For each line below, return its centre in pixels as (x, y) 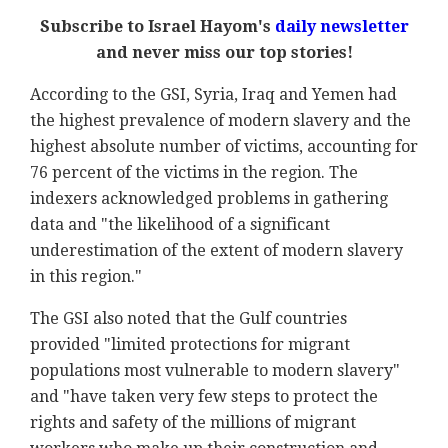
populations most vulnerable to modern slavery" (215, 371)
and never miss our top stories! (224, 53)
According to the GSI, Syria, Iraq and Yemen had (213, 95)
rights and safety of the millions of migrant (193, 423)
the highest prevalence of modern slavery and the (220, 121)
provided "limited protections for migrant (190, 345)
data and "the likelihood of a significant (180, 225)
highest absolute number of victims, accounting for (224, 147)
